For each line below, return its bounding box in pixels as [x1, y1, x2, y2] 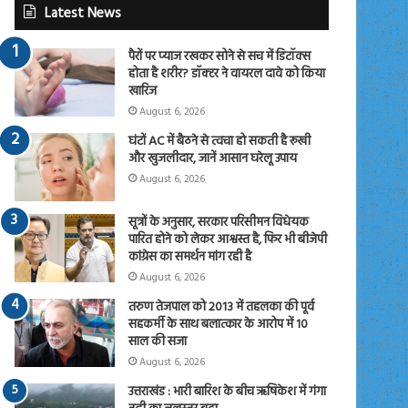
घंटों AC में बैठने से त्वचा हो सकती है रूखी [128, 130, 311, 152]
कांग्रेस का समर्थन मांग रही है [128, 246, 252, 268]
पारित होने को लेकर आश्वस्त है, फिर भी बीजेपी [128, 229, 328, 250]
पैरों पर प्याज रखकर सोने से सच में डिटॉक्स [128, 46, 311, 67]
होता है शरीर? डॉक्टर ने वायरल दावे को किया [128, 63, 326, 85]
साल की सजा [128, 331, 188, 352]
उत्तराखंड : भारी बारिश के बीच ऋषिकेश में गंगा [128, 381, 327, 403]
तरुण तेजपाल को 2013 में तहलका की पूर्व [128, 296, 315, 318]
